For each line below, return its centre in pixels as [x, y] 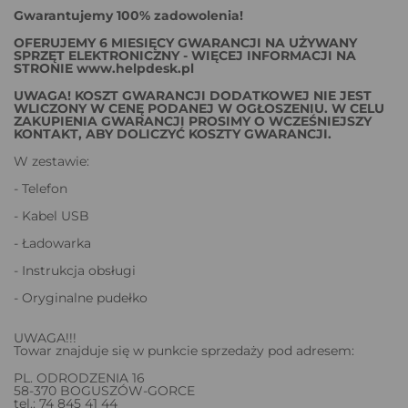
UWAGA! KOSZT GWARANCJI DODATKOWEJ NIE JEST [193, 95]
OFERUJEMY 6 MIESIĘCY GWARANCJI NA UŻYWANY [185, 42]
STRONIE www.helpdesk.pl [104, 68]
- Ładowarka [52, 243]
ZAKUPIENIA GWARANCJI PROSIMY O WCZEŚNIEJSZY [193, 121]
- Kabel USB [51, 215]
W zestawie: [51, 161]
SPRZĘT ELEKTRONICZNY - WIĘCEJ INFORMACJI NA [185, 55]
